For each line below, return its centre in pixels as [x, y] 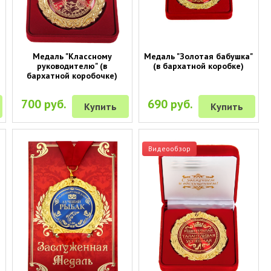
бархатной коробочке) [72, 75]
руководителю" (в [72, 66]
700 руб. [44, 104]
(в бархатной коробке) [199, 66]
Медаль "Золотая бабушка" [199, 56]
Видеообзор [169, 148]
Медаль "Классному [72, 56]
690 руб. [171, 104]
